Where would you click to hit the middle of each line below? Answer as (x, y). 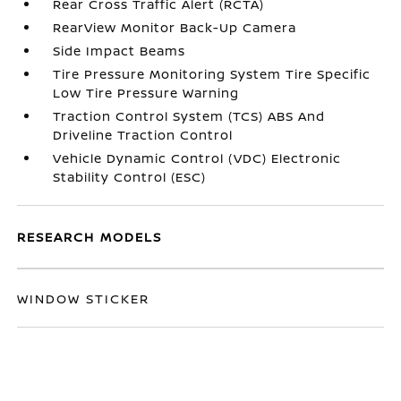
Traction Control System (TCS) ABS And (189, 116)
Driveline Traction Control (143, 135)
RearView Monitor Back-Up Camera (175, 27)
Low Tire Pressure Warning (146, 93)
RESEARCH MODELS (90, 237)
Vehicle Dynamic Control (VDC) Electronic (197, 158)
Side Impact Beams (119, 51)
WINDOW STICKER (84, 299)
